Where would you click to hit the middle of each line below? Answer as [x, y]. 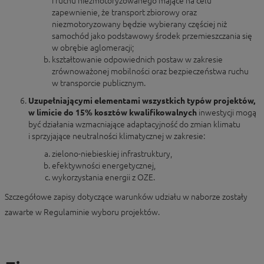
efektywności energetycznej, [104, 166]
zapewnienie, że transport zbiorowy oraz [124, 12]
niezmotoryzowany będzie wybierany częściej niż [139, 24]
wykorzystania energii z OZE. [103, 177]
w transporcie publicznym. [99, 83]
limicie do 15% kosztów [82, 113]
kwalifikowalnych [164, 113]
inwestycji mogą [227, 113]
